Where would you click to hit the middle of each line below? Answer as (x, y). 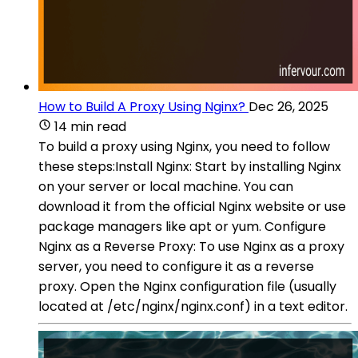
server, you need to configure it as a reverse (176, 266)
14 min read (90, 126)
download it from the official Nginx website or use (192, 206)
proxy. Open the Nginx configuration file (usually (187, 286)
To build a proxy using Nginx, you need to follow (184, 146)
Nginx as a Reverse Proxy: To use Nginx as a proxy (191, 246)
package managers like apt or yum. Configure (182, 226)
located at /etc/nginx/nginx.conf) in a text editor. (193, 306)
